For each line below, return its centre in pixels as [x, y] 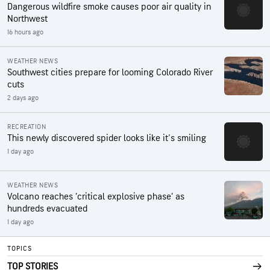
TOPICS [20, 248]
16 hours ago [25, 32]
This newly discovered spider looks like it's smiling [107, 138]
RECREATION [27, 127]
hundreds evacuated [47, 209]
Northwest [27, 19]
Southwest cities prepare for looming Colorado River [110, 72]
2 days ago [23, 98]
